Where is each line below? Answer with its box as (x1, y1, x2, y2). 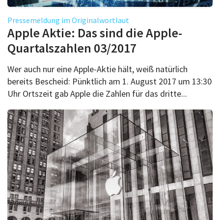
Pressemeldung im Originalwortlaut (7, 15, 129, 25)
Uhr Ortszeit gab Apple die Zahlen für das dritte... (7, 87, 187, 99)
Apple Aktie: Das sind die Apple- (7, 24, 182, 41)
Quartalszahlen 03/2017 (7, 39, 137, 56)
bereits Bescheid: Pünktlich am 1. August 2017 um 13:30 (7, 75, 212, 87)
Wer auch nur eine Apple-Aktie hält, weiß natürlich (7, 63, 188, 75)
